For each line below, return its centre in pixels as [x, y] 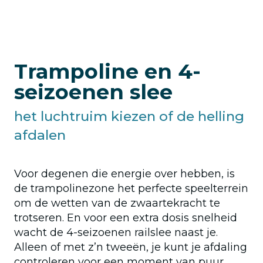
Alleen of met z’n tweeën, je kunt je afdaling [131, 247]
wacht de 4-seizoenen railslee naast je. [116, 232]
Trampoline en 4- [107, 71]
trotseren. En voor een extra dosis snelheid [126, 218]
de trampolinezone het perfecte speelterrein [131, 188]
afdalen [40, 135]
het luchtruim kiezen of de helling [129, 116]
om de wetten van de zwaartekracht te [117, 203]
